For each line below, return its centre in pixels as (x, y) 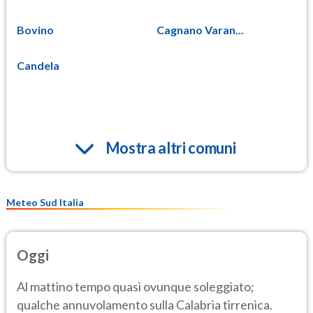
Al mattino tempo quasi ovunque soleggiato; (136, 286)
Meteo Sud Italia (45, 202)
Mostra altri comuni (170, 147)
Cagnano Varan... (200, 29)
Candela (38, 65)
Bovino (35, 29)
